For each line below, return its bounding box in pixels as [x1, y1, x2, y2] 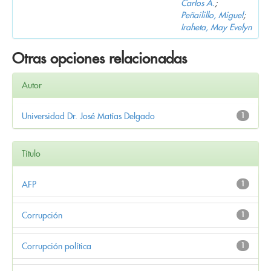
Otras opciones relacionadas [12, 48, 187, 68]
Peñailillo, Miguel [181, 9, 243, 21]
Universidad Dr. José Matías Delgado [22, 110, 155, 122]
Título [22, 148, 41, 159]
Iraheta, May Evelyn [181, 21, 252, 33]
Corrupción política [22, 240, 91, 252]
